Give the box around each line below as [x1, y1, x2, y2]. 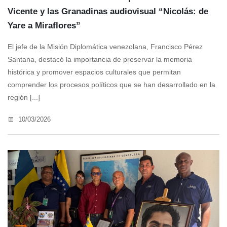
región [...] [8, 93, 40, 102]
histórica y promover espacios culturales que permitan [8, 68, 181, 77]
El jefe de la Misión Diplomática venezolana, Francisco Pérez [8, 43, 203, 51]
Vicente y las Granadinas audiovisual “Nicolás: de [8, 7, 208, 17]
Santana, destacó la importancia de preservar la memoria [8, 55, 192, 64]
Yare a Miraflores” [8, 21, 81, 31]
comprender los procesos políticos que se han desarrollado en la [8, 81, 215, 89]
